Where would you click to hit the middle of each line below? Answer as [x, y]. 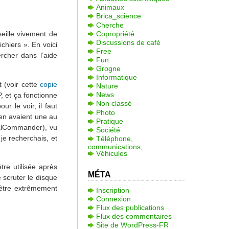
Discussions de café [128, 42]
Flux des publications [130, 208]
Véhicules [111, 153]
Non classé [114, 104]
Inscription [112, 190]
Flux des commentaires [134, 216]
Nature [107, 86]
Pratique [109, 121]
